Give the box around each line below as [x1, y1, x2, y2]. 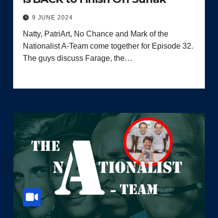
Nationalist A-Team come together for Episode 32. [22, 41, 193, 50]
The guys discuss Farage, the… [22, 54, 132, 62]
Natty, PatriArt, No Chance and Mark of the [22, 29, 168, 38]
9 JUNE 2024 [32, 14, 73, 21]
